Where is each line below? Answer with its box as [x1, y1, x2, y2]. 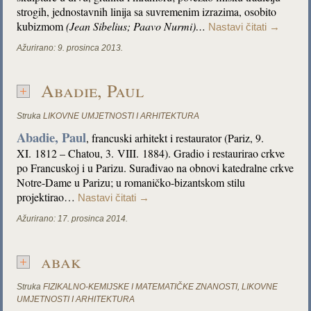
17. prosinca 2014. [58, 214, 128, 224]
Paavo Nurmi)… [133, 19, 209, 33]
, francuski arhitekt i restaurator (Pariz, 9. [86, 131, 264, 145]
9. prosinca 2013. [58, 43, 124, 53]
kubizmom [17, 19, 67, 33]
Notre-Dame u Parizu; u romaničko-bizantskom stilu [17, 175, 246, 190]
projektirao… [17, 190, 78, 204]
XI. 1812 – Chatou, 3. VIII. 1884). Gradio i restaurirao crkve [17, 146, 285, 160]
